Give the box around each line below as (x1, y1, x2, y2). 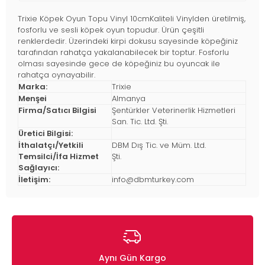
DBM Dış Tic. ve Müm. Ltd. (112, 140, 206, 151)
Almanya (112, 93, 146, 105)
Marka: (18, 81, 47, 93)
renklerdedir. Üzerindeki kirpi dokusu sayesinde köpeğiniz (18, 35, 238, 47)
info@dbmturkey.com (112, 174, 194, 186)
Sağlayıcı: (18, 162, 59, 174)
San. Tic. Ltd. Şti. (112, 116, 168, 128)
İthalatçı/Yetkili (18, 140, 83, 151)
